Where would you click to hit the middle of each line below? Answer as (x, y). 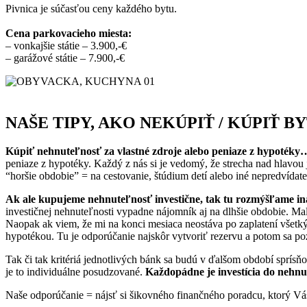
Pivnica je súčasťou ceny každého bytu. (91, 8)
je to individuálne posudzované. (75, 272)
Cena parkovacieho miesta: (69, 33)
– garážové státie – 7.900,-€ (65, 58)
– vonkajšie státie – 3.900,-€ (66, 45)
